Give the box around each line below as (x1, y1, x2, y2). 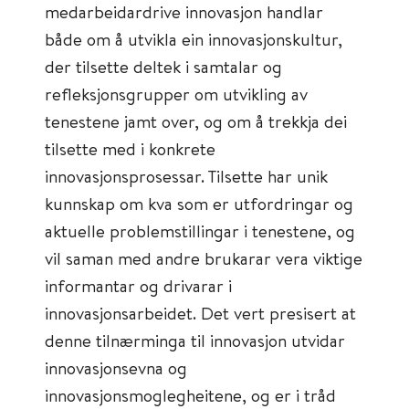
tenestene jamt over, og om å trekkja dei (45, 110, 347, 132)
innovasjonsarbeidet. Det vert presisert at (45, 301, 356, 324)
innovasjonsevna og (45, 356, 187, 379)
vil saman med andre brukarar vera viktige (45, 246, 362, 269)
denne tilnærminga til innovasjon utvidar (45, 329, 345, 351)
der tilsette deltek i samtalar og (45, 55, 282, 78)
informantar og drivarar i (45, 274, 232, 297)
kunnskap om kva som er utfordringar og (45, 192, 353, 215)
